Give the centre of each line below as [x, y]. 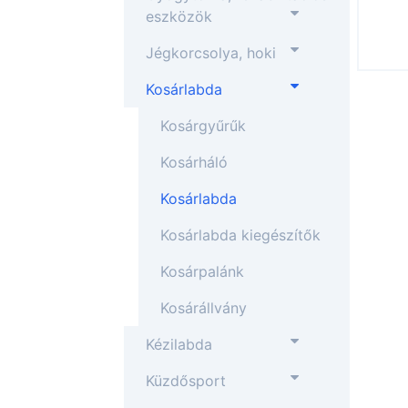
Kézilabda [179, 344]
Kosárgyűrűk [203, 126]
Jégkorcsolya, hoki [211, 53]
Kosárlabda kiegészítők [240, 235]
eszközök [179, 16]
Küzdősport [186, 381]
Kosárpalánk [202, 271]
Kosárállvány [204, 308]
